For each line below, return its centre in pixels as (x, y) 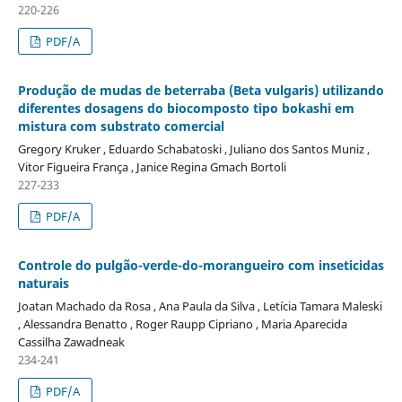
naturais (43, 283)
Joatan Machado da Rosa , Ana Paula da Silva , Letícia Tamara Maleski (200, 306)
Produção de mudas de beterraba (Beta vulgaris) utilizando (201, 90)
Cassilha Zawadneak (71, 341)
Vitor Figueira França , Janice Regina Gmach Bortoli (152, 166)
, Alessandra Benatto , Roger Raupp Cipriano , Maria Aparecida (182, 323)
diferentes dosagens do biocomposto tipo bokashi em (186, 108)
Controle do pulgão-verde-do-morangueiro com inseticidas (201, 265)
